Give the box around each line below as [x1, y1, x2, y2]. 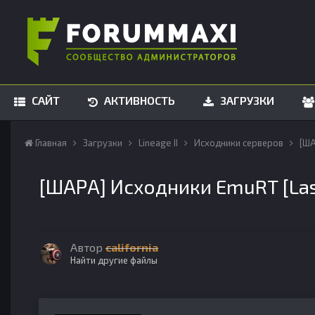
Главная [33, 137, 69, 148]
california [105, 240, 158, 254]
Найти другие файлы [70, 254, 157, 266]
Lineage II [139, 137, 180, 148]
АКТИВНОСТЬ [101, 94, 175, 107]
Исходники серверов [194, 137, 285, 148]
